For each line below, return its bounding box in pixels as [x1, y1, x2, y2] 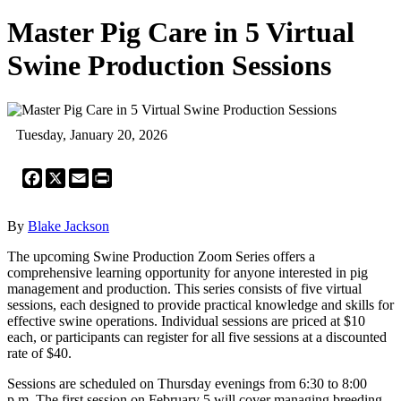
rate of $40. [7, 345, 72, 361]
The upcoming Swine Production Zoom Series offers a [7, 248, 315, 264]
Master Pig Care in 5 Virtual [7, 16, 354, 49]
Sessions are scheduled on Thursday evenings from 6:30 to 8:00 [7, 375, 367, 391]
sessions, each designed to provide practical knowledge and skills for [7, 296, 394, 312]
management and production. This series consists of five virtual [7, 280, 362, 296]
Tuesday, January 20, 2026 [16, 126, 167, 142]
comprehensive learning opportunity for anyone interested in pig [7, 264, 368, 280]
